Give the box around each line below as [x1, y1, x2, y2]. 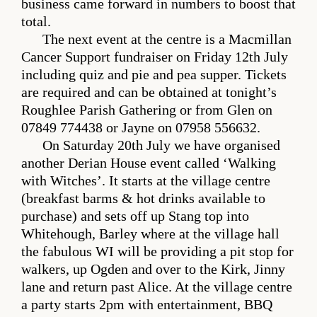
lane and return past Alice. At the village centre [21, 279, 292, 295]
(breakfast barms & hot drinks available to [21, 191, 265, 207]
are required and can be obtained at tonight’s [21, 85, 277, 100]
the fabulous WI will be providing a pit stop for [21, 244, 294, 260]
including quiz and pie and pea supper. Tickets [21, 67, 287, 83]
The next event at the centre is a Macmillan [42, 32, 292, 47]
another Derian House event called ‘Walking [21, 156, 276, 171]
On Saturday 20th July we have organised [42, 138, 280, 154]
